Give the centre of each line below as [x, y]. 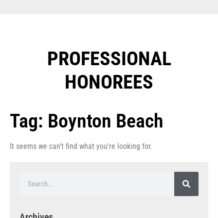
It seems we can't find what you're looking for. [81, 146]
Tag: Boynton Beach [87, 121]
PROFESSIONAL [109, 58]
